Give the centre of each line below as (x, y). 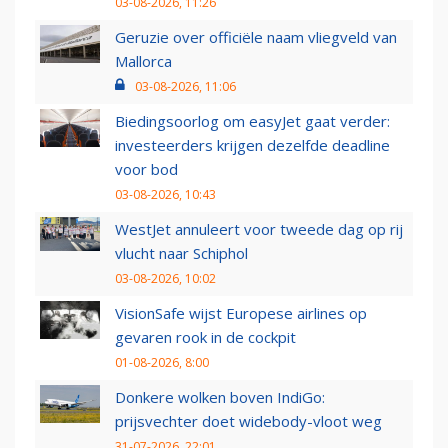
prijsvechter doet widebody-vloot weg (248, 421)
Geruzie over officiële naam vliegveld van (256, 37)
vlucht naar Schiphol (181, 253)
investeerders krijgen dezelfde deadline (252, 145)
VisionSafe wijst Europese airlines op (241, 313)
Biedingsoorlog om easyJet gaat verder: (252, 121)
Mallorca (143, 61)
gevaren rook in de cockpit (205, 337)
